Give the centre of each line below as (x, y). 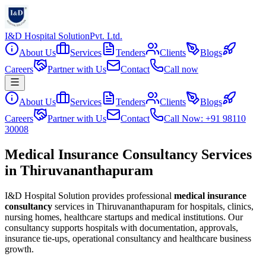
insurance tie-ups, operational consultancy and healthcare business (128, 238)
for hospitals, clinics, (214, 206)
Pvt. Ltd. (106, 36)
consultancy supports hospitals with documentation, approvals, (121, 227)
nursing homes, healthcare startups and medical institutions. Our (124, 217)
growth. (19, 249)
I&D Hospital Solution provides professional (88, 195)
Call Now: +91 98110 (205, 118)
